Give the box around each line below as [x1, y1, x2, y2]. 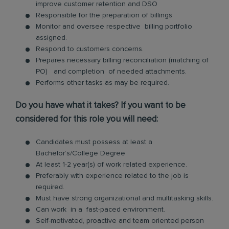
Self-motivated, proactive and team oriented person [36, 217, 204, 224]
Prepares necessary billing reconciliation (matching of [36, 57, 209, 64]
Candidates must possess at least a [36, 139, 152, 146]
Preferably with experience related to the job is [36, 172, 189, 179]
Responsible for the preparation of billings [36, 12, 172, 19]
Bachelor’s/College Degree [36, 150, 125, 157]
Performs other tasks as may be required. [36, 79, 169, 86]
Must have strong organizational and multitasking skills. [36, 195, 213, 202]
